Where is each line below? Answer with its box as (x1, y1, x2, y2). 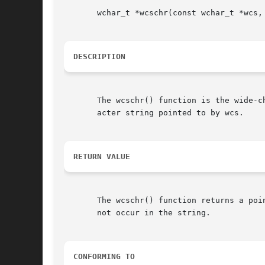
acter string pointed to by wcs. (64, 108, 244, 118)
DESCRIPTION (73, 52, 125, 62)
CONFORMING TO (73, 252, 135, 261)
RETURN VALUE (73, 152, 130, 161)
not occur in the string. (64, 208, 211, 218)
